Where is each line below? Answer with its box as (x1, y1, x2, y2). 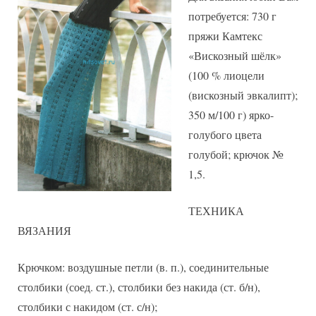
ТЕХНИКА (188, 203, 244, 219)
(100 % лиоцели (188, 68, 265, 83)
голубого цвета (188, 127, 262, 142)
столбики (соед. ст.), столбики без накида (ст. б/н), (18, 279, 260, 295)
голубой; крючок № (188, 147, 284, 162)
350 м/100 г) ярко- (188, 107, 274, 123)
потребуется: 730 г (188, 8, 276, 24)
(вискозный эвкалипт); (188, 87, 298, 103)
